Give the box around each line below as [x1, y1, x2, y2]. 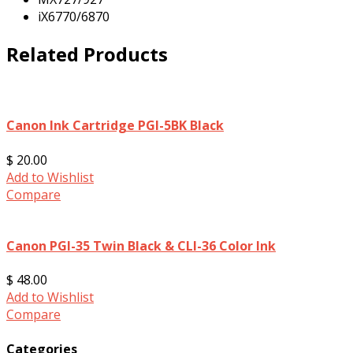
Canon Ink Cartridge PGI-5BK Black [6, 117, 224, 135]
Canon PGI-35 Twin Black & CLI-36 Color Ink [6, 236, 276, 255]
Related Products [6, 41, 168, 68]
